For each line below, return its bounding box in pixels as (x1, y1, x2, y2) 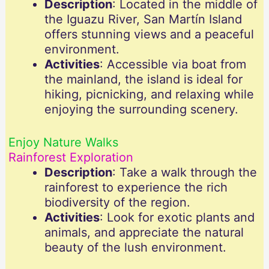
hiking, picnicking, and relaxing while (44, 87, 254, 102)
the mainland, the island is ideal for (44, 72, 243, 87)
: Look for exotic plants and (99, 210, 255, 225)
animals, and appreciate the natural (44, 225, 244, 240)
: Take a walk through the (112, 165, 257, 180)
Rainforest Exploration (8, 150, 133, 165)
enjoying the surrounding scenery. (44, 102, 238, 117)
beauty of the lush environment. (44, 240, 226, 255)
